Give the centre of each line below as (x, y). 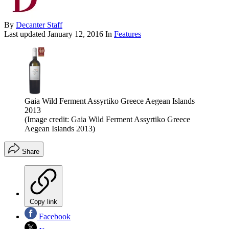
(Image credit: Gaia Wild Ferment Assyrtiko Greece (107, 120)
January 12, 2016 (75, 34)
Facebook (54, 217)
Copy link (43, 202)
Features (128, 34)
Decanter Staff (39, 25)
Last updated (26, 34)
